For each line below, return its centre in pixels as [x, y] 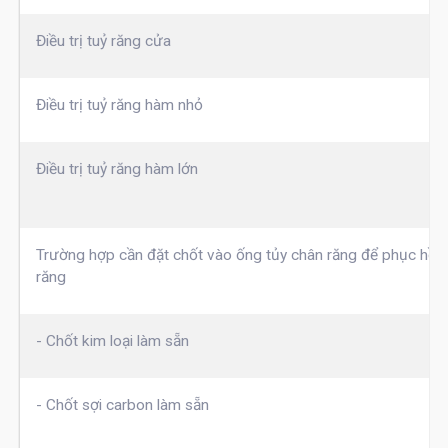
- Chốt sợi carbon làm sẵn [122, 405]
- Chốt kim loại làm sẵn [112, 341]
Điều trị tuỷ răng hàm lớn [116, 169]
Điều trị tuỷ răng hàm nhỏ [119, 105]
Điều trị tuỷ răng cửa [103, 41]
